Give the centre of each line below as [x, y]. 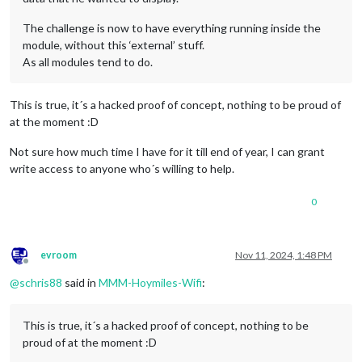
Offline [40, 267]
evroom [59, 255]
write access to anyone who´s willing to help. [122, 168]
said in [80, 282]
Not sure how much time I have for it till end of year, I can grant [167, 151]
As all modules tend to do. [88, 61]
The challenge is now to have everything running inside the [172, 27]
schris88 [41, 282]
